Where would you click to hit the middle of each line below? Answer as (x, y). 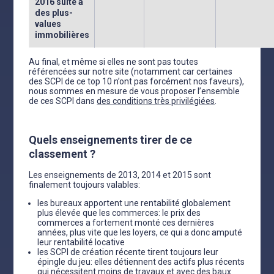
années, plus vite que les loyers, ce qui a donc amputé (140, 232)
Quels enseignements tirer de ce (111, 140)
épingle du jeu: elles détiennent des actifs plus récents (141, 262)
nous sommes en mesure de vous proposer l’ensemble (135, 91)
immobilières (62, 35)
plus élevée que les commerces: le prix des (119, 213)
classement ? (62, 154)
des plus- (54, 13)
